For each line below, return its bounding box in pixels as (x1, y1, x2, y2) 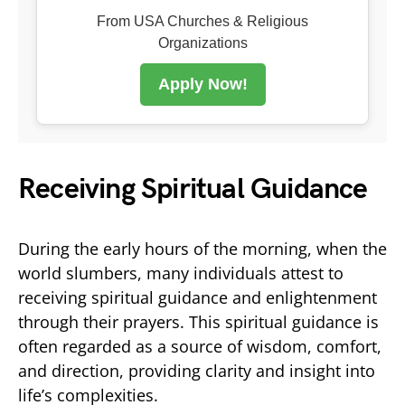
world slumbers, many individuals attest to (18, 261, 344, 284)
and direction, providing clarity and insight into (18, 359, 375, 381)
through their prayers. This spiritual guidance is (18, 310, 379, 333)
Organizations (157, 34, 248, 51)
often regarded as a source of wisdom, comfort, (18, 334, 381, 357)
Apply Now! (157, 74, 248, 93)
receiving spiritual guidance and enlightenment (18, 286, 377, 308)
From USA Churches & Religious (97, 13, 308, 29)
